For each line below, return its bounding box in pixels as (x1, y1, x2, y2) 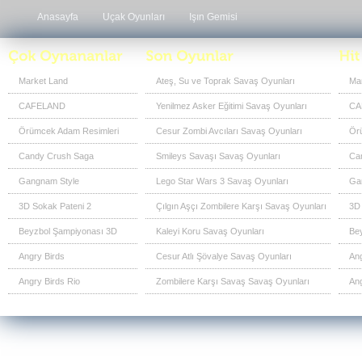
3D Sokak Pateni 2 (19, 201, 91, 211)
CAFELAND (19, 101, 65, 111)
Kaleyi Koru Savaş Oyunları (156, 226, 264, 236)
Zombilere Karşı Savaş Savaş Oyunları (156, 276, 309, 286)
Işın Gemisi (189, 11, 238, 23)
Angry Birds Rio (19, 276, 80, 286)
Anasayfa (37, 11, 78, 23)
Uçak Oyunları (103, 11, 165, 23)
